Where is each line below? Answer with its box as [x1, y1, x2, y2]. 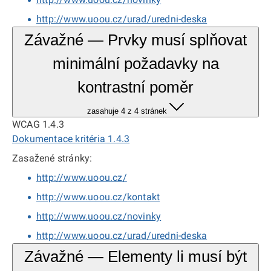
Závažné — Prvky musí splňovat [24, 31, 247, 49]
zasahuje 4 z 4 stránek [87, 106, 167, 116]
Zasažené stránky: [12, 152, 93, 164]
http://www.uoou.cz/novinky [36, 211, 162, 222]
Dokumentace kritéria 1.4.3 [12, 133, 130, 145]
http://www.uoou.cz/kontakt [36, 191, 160, 203]
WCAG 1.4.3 [12, 119, 64, 130]
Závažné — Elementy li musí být [24, 247, 247, 266]
